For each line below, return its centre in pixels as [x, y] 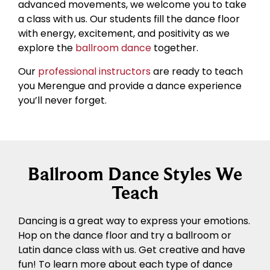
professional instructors [94, 71]
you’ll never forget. [62, 100]
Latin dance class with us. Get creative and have [132, 250]
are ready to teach [197, 71]
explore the [47, 48]
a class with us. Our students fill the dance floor [129, 19]
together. [175, 48]
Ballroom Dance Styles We [135, 174]
